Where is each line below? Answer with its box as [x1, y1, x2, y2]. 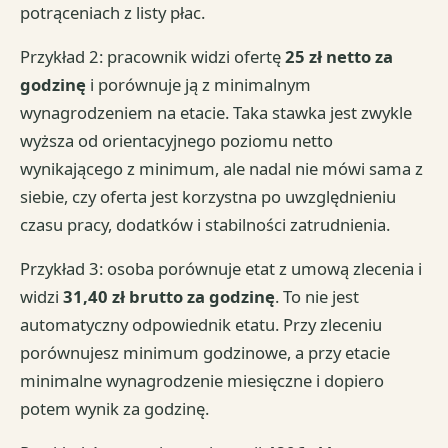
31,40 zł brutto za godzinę [63, 285, 276, 309]
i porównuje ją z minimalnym [86, 73, 312, 97]
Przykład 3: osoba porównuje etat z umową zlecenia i [20, 257, 423, 281]
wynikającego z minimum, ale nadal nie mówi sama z [20, 157, 424, 181]
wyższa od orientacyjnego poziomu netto [20, 129, 334, 153]
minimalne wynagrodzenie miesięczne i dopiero [20, 369, 385, 393]
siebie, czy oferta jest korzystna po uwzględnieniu [20, 185, 397, 209]
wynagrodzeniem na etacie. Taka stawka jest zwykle [20, 101, 413, 125]
